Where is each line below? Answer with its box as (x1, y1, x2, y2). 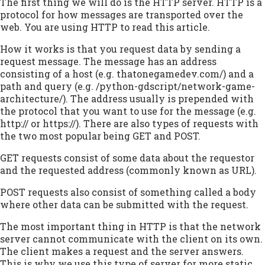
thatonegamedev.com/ (117, 67, 223, 80)
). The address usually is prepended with (63, 92, 254, 105)
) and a (223, 67, 254, 80)
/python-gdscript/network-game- (96, 80, 255, 93)
